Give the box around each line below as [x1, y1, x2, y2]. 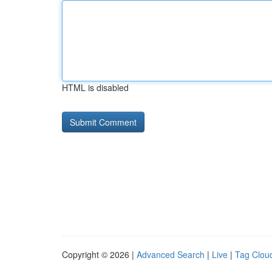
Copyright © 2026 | [62, 248, 137, 260]
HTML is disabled [62, 81, 129, 93]
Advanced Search [137, 248, 205, 260]
